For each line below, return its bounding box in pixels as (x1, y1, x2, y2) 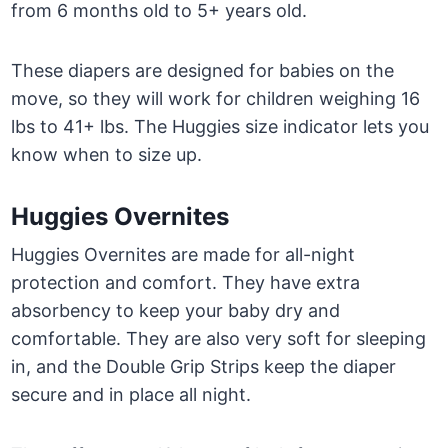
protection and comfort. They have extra (11, 272, 361, 294)
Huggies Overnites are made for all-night (11, 244, 356, 266)
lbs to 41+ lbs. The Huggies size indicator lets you (11, 116, 430, 138)
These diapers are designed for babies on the (11, 60, 395, 82)
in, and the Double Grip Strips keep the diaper (11, 356, 397, 378)
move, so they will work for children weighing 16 (11, 88, 421, 110)
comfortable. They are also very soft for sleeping (11, 328, 427, 350)
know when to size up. (11, 144, 203, 166)
